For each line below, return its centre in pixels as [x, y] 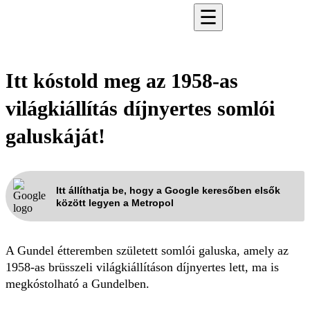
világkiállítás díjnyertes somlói [140, 108]
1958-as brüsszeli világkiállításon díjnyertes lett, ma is [142, 267]
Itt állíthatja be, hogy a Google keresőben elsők [168, 190]
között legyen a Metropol [115, 202]
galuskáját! [55, 136]
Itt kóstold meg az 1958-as [122, 81]
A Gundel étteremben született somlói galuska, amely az [147, 250]
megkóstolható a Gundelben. [77, 284]
